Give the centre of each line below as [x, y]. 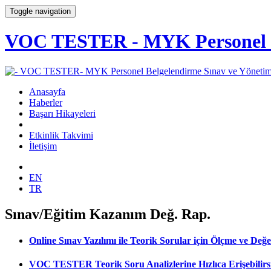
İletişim [43, 146]
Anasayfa [47, 91]
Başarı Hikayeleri [62, 113]
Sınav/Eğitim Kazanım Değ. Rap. [108, 214]
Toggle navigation [40, 11]
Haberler [46, 102]
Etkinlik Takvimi [61, 135]
